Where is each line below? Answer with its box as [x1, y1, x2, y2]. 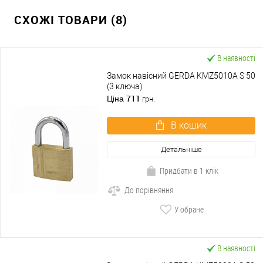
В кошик [170, 120, 207, 131]
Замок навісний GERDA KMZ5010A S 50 [107, 71, 255, 81]
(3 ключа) [107, 82, 143, 92]
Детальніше [160, 145, 202, 154]
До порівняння [124, 184, 173, 196]
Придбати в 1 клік [160, 165, 218, 177]
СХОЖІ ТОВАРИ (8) [14, 12, 127, 28]
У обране [174, 204, 204, 215]
